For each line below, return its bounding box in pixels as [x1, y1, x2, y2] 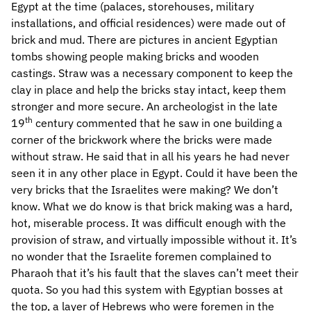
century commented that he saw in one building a [33, 116, 283, 130]
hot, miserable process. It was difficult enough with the [11, 216, 286, 230]
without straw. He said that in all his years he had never [11, 149, 289, 163]
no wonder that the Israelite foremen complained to [11, 249, 271, 263]
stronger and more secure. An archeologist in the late [11, 99, 278, 113]
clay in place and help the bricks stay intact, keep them [11, 83, 286, 96]
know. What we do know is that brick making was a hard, [11, 199, 292, 213]
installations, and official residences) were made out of [11, 16, 285, 30]
